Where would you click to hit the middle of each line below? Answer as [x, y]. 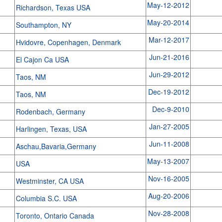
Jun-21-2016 [169, 57]
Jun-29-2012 [169, 74]
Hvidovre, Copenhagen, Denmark [69, 42]
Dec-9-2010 [170, 109]
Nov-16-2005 [168, 178]
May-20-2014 [168, 22]
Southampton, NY [44, 25]
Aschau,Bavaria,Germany [57, 146]
